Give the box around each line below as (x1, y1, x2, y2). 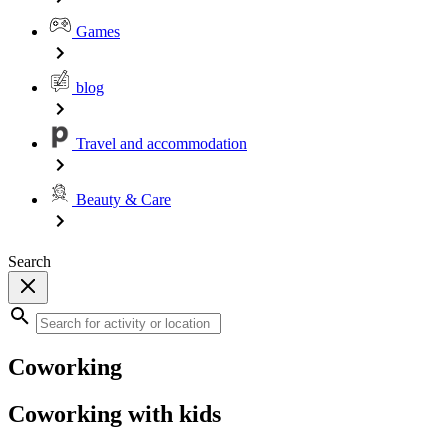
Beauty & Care (72, 191, 171, 208)
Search (8, 253, 51, 270)
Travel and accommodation (72, 135, 247, 152)
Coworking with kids (8, 400, 221, 427)
